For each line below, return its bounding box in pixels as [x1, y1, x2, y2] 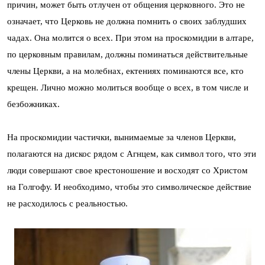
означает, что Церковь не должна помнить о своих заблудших [7, 16, 247, 26]
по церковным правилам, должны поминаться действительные [7, 49, 248, 59]
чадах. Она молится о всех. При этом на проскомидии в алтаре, [7, 33, 254, 43]
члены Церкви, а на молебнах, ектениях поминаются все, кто [7, 66, 244, 76]
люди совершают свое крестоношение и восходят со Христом [7, 165, 248, 175]
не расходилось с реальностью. [7, 198, 128, 208]
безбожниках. [7, 99, 60, 109]
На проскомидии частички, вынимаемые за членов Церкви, [7, 132, 236, 142]
